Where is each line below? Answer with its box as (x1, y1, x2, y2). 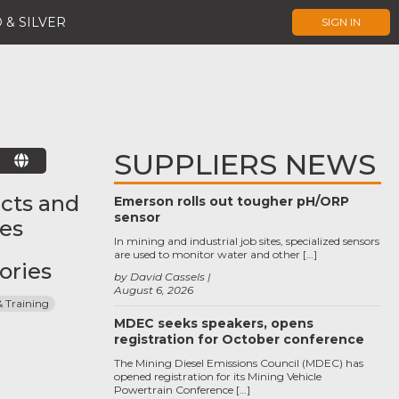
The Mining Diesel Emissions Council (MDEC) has (114, 356, 363, 370)
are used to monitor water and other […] (114, 248, 317, 261)
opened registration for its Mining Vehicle (114, 370, 322, 383)
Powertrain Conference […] (114, 383, 250, 396)
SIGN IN (322, 15, 361, 28)
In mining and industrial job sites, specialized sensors (114, 234, 379, 248)
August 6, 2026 (114, 283, 193, 297)
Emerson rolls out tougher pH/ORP (114, 193, 349, 209)
